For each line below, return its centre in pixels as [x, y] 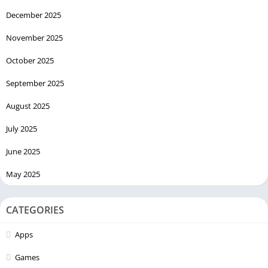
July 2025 [22, 128]
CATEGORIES [35, 210]
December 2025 [33, 15]
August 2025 [28, 106]
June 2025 [23, 151]
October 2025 [30, 60]
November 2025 [34, 37]
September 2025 [35, 83]
